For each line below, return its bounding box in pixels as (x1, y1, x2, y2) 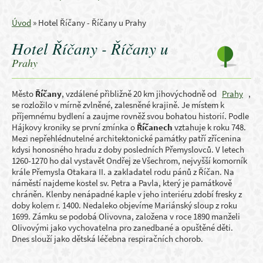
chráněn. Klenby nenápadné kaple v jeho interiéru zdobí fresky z (12, 188, 242, 200)
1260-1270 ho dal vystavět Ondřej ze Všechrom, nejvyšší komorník (12, 155, 247, 166)
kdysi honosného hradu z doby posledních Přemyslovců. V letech (12, 144, 244, 155)
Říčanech (137, 122, 173, 133)
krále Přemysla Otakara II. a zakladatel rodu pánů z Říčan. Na (12, 166, 234, 177)
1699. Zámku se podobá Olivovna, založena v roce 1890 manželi (12, 211, 240, 222)
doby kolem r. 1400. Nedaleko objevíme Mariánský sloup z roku (12, 200, 237, 211)
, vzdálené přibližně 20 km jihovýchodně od (62, 88, 222, 99)
